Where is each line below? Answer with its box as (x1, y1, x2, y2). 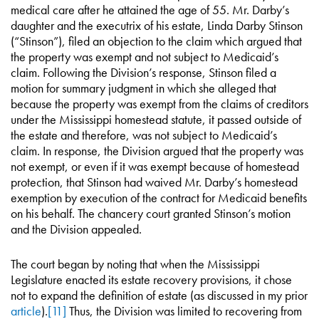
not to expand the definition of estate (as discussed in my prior (11, 287, 308, 303)
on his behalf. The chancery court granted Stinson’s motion (11, 205, 291, 221)
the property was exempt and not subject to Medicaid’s (11, 48, 278, 65)
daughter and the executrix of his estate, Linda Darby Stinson (11, 17, 303, 33)
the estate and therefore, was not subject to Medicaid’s (11, 127, 277, 143)
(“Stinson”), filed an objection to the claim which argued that (11, 33, 302, 49)
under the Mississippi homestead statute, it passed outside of (11, 111, 301, 127)
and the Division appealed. (11, 221, 142, 237)
